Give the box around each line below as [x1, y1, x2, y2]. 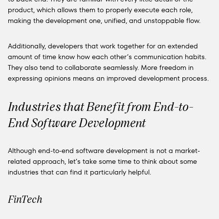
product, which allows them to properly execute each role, [8, 5, 193, 15]
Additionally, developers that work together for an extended [8, 41, 198, 51]
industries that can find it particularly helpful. [8, 167, 151, 177]
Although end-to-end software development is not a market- [8, 146, 200, 155]
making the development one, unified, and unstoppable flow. [8, 16, 200, 25]
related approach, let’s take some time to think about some [8, 156, 197, 166]
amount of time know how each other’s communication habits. [8, 52, 206, 62]
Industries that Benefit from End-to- [8, 99, 194, 114]
